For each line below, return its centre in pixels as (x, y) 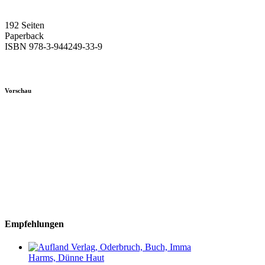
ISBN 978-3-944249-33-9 (54, 47)
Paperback (24, 36)
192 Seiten (25, 25)
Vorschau (18, 90)
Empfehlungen (34, 224)
